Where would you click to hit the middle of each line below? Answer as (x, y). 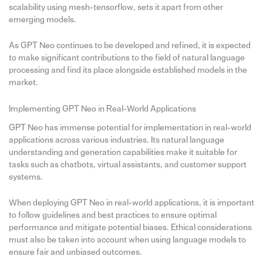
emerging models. (42, 19)
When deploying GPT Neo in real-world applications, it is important (131, 203)
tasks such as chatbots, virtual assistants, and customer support (127, 164)
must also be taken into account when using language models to (127, 240)
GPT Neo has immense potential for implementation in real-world (130, 127)
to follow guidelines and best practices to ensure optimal (112, 215)
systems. (26, 177)
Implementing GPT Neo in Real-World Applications (102, 109)
